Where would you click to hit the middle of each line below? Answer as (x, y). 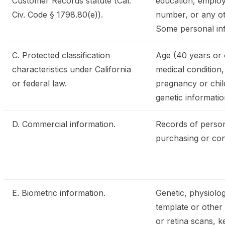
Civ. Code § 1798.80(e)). (58, 15)
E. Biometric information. (59, 193)
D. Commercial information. (64, 124)
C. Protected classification (61, 55)
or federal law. (39, 83)
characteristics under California (72, 69)
